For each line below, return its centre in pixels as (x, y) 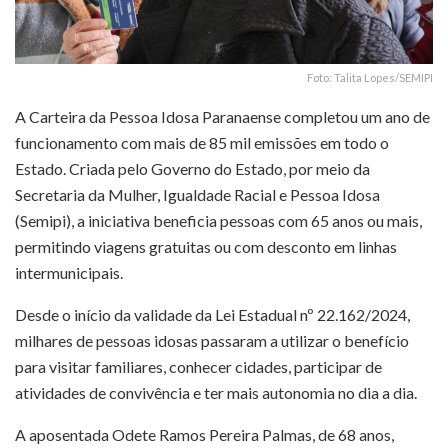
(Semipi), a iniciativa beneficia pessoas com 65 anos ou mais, (218, 220)
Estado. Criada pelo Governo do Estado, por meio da (192, 168)
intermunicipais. (69, 272)
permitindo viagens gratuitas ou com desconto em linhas (206, 246)
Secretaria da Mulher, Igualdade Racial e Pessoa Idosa (197, 194)
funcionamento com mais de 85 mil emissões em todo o (202, 142)
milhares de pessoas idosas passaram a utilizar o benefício (212, 340)
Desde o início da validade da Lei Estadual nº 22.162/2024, (212, 314)
